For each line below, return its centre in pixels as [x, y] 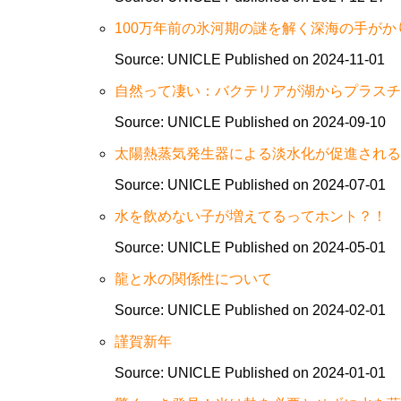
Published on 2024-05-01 [305, 247]
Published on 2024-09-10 [305, 122]
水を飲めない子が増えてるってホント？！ [250, 216]
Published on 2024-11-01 [304, 60]
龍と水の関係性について [193, 279]
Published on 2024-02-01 [305, 310]
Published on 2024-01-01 [305, 373]
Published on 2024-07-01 [305, 185]
